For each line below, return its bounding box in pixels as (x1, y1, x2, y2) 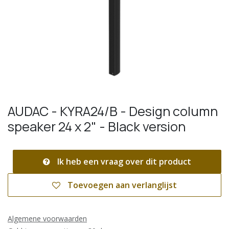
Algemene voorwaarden (8, 213, 87, 223)
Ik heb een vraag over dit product (55, 155, 191, 167)
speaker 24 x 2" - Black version (8, 117, 186, 135)
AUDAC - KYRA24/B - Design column (8, 102, 218, 120)
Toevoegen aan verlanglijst (67, 179, 177, 191)
